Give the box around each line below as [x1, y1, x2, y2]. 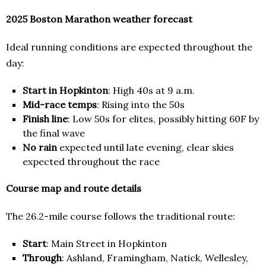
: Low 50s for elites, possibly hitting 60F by [68, 113, 259, 125]
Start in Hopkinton [23, 84, 108, 97]
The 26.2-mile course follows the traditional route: [6, 210, 235, 223]
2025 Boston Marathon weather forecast [6, 13, 192, 26]
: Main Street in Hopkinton [46, 237, 167, 250]
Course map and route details [6, 182, 141, 195]
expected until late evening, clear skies [57, 141, 234, 154]
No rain [23, 141, 57, 154]
